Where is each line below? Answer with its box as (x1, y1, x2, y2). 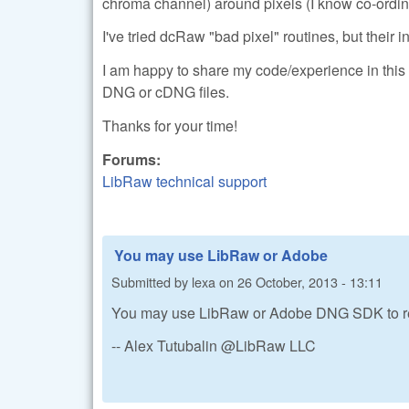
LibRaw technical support (102, 170, 267, 192)
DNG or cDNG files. (102, 81, 229, 103)
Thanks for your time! (102, 114, 237, 136)
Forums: (102, 148, 164, 170)
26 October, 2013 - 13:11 (237, 272, 383, 292)
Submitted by (111, 272, 192, 292)
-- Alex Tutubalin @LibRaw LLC (111, 335, 316, 357)
